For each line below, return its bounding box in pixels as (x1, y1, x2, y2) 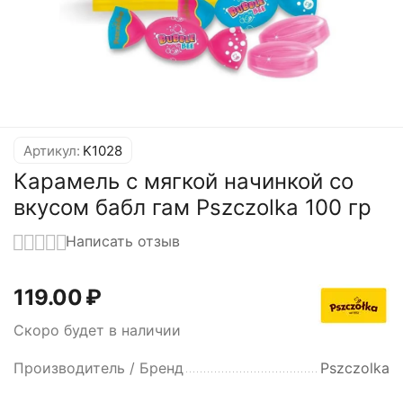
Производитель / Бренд (13, 358, 184, 377)
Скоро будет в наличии (13, 320, 181, 339)
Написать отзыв (66, 232, 180, 250)
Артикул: (23, 141, 80, 159)
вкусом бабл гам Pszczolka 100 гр (13, 194, 372, 220)
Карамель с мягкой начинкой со (13, 168, 354, 194)
